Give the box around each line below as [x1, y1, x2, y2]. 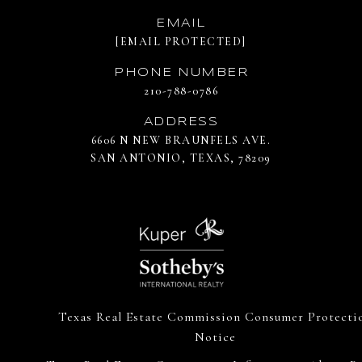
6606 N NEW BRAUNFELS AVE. [90, 133, 271, 148]
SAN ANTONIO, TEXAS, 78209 [90, 151, 271, 166]
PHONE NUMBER [114, 67, 248, 79]
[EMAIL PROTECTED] [116, 35, 246, 49]
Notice [194, 329, 236, 346]
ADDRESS [143, 116, 219, 128]
